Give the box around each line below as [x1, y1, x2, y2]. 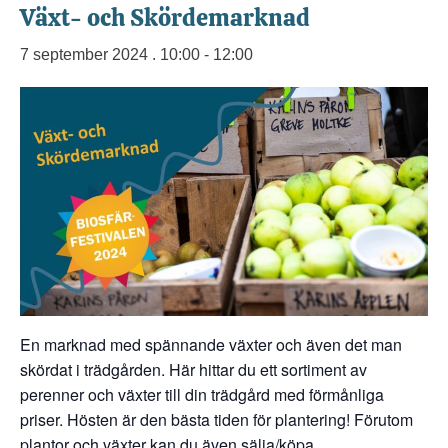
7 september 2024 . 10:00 [20, 45, 200, 63]
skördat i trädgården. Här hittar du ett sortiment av [20, 358, 367, 382]
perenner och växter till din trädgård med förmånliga [20, 383, 384, 407]
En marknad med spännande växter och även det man [20, 333, 402, 357]
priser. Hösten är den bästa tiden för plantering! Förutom [20, 408, 413, 432]
